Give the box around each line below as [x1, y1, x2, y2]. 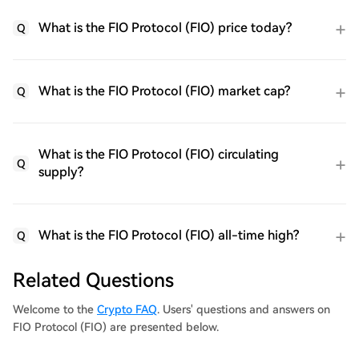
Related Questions [13, 269, 174, 292]
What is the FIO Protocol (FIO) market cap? [38, 83, 290, 99]
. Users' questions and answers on [157, 303, 330, 316]
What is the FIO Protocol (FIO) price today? [38, 20, 292, 35]
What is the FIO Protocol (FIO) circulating [38, 147, 279, 162]
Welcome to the [13, 303, 97, 316]
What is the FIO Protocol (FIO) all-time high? [38, 228, 299, 243]
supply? [38, 164, 83, 179]
